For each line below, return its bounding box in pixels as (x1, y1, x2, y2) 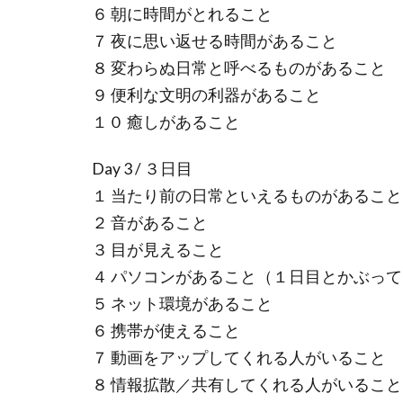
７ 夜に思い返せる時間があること (92, 31, 337, 51)
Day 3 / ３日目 (92, 159, 193, 179)
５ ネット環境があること (92, 294, 273, 314)
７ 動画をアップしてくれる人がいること (92, 348, 386, 368)
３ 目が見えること (92, 240, 224, 260)
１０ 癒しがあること (92, 112, 240, 132)
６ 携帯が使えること (92, 321, 240, 341)
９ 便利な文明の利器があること (92, 85, 321, 105)
